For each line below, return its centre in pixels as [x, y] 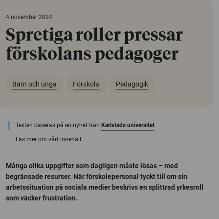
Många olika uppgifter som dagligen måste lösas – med [92, 165]
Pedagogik [132, 84]
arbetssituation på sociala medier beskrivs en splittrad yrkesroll [105, 187]
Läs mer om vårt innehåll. [49, 139]
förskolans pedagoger [92, 55]
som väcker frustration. [42, 198]
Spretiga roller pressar [94, 35]
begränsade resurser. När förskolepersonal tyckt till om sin [97, 176]
